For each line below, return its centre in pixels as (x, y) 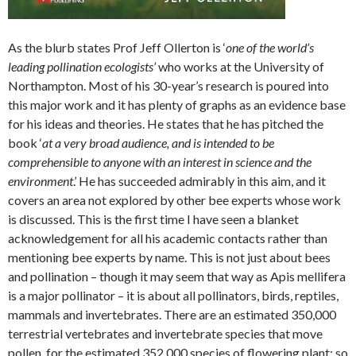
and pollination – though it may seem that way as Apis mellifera (177, 277)
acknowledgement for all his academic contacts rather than (168, 238)
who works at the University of (240, 67)
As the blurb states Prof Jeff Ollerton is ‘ (117, 48)
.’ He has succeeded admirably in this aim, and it (199, 181)
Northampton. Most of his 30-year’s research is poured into (168, 86)
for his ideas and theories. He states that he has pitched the (166, 124)
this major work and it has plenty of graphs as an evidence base (177, 105)
